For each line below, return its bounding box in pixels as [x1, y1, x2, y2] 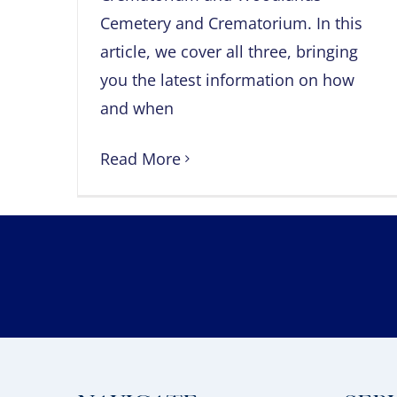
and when [100, 97, 174, 120]
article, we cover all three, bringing [100, 41, 358, 63]
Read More [100, 148, 181, 170]
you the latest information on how [100, 69, 354, 91]
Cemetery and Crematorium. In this [100, 12, 362, 35]
